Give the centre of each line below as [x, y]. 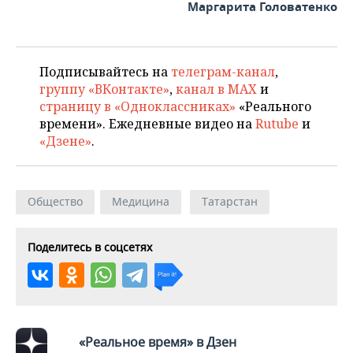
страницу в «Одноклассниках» [137, 106]
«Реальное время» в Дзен [158, 342]
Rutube [277, 123]
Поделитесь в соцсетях [90, 247]
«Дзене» [65, 141]
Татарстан [230, 201]
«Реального [273, 106]
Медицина [141, 201]
